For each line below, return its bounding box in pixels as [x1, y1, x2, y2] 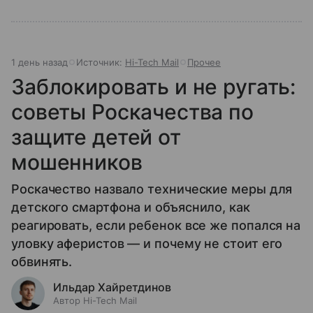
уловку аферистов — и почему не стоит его [11, 235, 283, 251]
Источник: [76, 56, 125, 68]
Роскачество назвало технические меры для [11, 181, 293, 196]
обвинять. [11, 254, 73, 269]
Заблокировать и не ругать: [11, 73, 296, 99]
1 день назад [11, 56, 68, 68]
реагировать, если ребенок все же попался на [11, 217, 301, 233]
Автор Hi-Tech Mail [53, 294, 137, 306]
